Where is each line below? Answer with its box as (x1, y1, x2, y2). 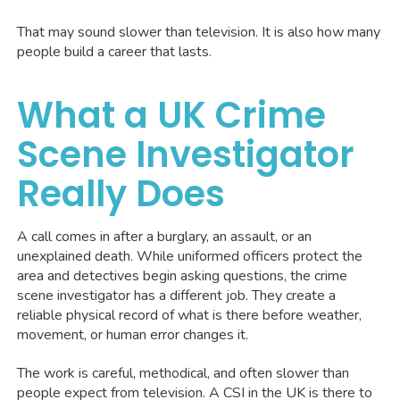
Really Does (17, 168, 226, 219)
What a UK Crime (17, 89, 327, 140)
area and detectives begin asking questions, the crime (17, 265, 348, 286)
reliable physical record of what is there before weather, (17, 304, 362, 325)
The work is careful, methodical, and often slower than (17, 362, 350, 383)
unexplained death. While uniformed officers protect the (17, 246, 363, 266)
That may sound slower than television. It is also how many (17, 21, 381, 42)
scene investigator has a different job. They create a (17, 285, 337, 305)
